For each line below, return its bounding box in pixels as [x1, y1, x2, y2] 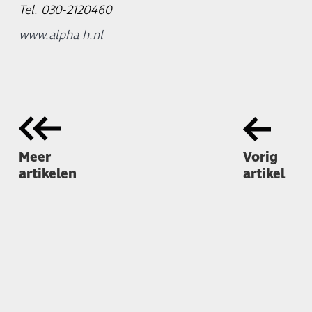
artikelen [18, 164, 77, 184]
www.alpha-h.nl [18, 26, 103, 44]
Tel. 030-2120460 [18, 1, 112, 19]
